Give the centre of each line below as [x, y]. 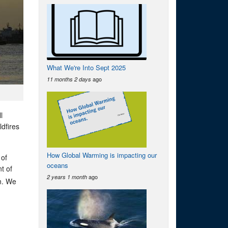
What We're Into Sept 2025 [86, 67]
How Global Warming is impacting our [102, 155]
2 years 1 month [67, 177]
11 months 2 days [69, 79]
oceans [58, 165]
